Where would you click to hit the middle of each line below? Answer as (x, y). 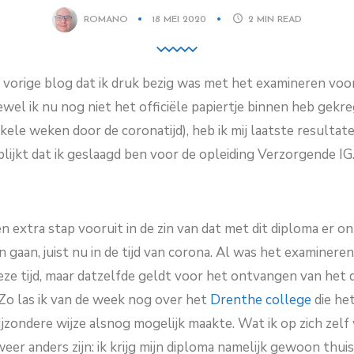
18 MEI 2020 (180, 19)
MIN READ (280, 19)
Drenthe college (261, 300)
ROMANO (105, 19)
